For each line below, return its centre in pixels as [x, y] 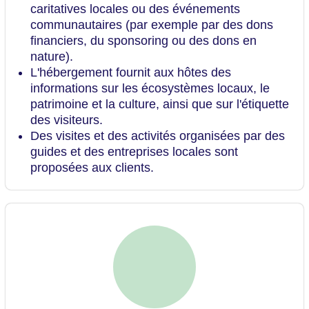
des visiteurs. [67, 120]
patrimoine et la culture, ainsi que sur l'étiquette [160, 104]
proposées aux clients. [92, 168]
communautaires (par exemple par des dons [152, 25]
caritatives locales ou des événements [135, 9]
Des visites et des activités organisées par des [158, 136]
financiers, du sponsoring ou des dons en [143, 41]
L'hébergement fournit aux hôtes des [131, 73]
